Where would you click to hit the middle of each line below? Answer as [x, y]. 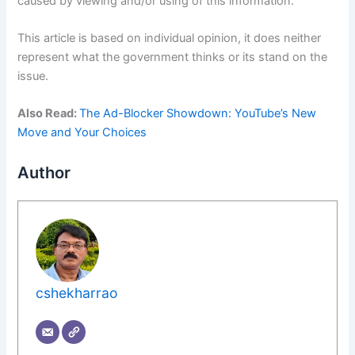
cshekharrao [77, 292]
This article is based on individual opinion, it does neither [170, 38]
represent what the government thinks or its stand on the [173, 57]
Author [44, 172]
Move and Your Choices [82, 133]
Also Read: [49, 114]
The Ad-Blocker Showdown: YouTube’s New [198, 114]
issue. [33, 76]
